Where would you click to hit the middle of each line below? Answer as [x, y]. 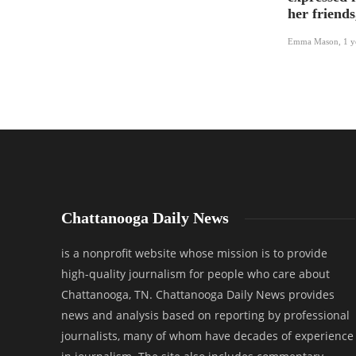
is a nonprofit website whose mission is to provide [194, 253]
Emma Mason [313, 42]
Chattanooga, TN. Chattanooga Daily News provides [198, 295]
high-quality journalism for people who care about [195, 274]
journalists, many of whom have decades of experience [207, 336]
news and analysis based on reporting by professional [205, 315]
